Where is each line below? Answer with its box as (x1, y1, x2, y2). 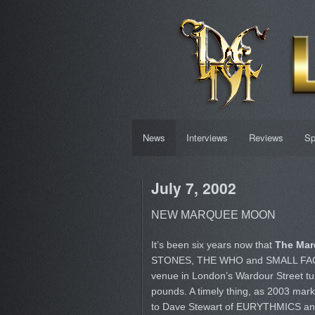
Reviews (248, 131, 283, 144)
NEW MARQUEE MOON (150, 208, 276, 221)
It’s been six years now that (150, 239, 275, 250)
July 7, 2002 (150, 177, 236, 198)
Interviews (186, 131, 228, 144)
